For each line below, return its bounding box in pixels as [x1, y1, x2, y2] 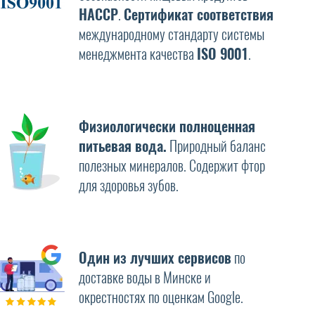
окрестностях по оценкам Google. [78, 287, 243, 307]
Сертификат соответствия [123, 4, 274, 24]
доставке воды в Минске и [78, 267, 211, 287]
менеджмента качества [78, 44, 197, 63]
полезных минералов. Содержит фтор [78, 155, 265, 175]
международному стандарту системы [78, 24, 264, 44]
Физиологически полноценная [78, 116, 255, 136]
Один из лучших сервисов [78, 247, 231, 267]
